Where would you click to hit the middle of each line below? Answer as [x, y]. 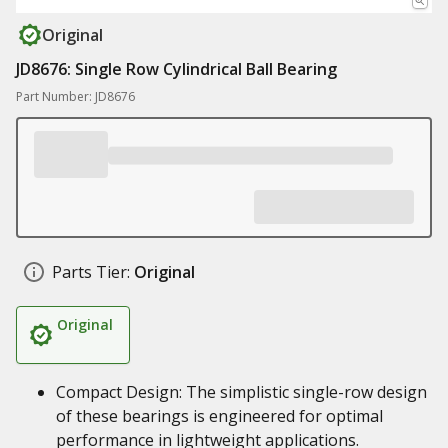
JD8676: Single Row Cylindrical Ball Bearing [176, 69]
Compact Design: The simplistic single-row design [241, 392]
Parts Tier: [91, 272]
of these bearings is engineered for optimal [219, 416]
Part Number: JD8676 [75, 96]
